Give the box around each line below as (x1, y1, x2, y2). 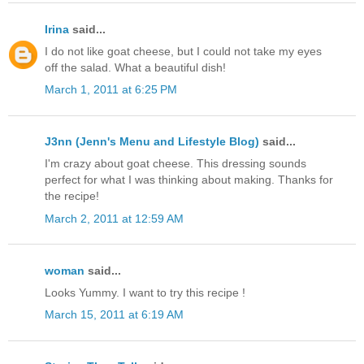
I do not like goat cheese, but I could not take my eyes (45, 44, 322, 58)
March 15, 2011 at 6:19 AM (45, 308, 184, 322)
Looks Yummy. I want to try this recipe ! (45, 286, 245, 300)
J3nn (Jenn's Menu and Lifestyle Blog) (45, 135, 259, 149)
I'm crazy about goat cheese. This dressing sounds (45, 157, 306, 171)
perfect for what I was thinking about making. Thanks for (45, 173, 333, 187)
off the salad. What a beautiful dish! (45, 60, 226, 74)
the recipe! (45, 189, 99, 203)
